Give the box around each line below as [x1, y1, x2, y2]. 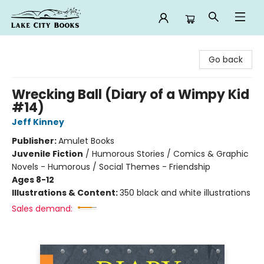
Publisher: [12, 135, 58, 147]
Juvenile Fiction [12, 148, 83, 160]
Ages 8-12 [12, 174, 54, 186]
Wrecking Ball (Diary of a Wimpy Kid [12, 85, 249, 104]
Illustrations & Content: [12, 187, 120, 199]
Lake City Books [9, 41, 72, 52]
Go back [209, 54, 243, 65]
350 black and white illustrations [120, 187, 250, 199]
